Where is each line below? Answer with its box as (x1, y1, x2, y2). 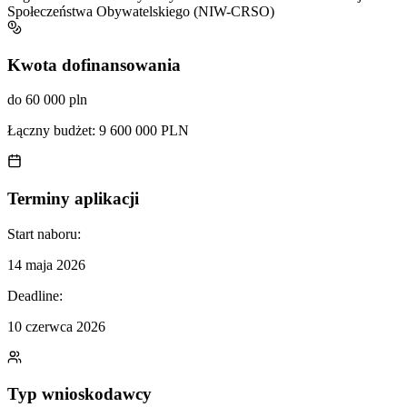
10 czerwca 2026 (7, 318, 105, 334)
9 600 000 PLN (99, 123, 189, 139)
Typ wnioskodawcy (7, 384, 152, 404)
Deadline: (7, 287, 63, 303)
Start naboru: (7, 225, 81, 242)
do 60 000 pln (7, 92, 87, 108)
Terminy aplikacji (7, 188, 139, 208)
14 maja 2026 (7, 256, 85, 273)
